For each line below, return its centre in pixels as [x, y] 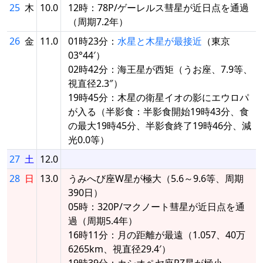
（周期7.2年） [98, 21]
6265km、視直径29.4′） [119, 249]
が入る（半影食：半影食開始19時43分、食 [159, 111]
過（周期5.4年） [103, 220]
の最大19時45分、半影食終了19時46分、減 [160, 125]
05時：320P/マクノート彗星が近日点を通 [156, 206]
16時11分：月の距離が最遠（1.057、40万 [157, 235]
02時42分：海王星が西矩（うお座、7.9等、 [160, 69]
